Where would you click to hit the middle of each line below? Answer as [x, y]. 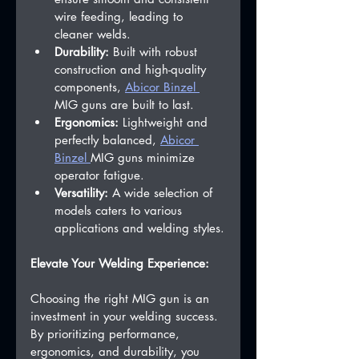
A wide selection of [162, 193]
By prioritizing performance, [107, 334]
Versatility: [81, 193]
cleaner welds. [93, 34]
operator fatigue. [105, 175]
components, [90, 87]
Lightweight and [165, 123]
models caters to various [120, 211]
